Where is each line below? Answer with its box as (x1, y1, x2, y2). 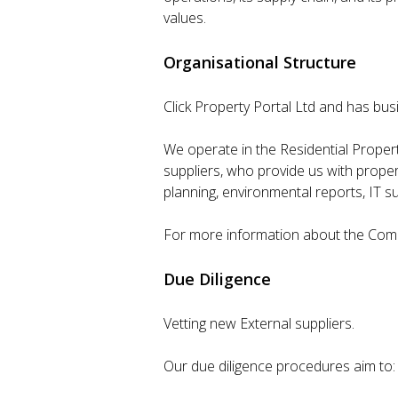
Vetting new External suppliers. (163, 314, 354, 333)
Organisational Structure (163, 52, 356, 73)
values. (163, 8, 206, 28)
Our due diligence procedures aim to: (163, 356, 395, 376)
